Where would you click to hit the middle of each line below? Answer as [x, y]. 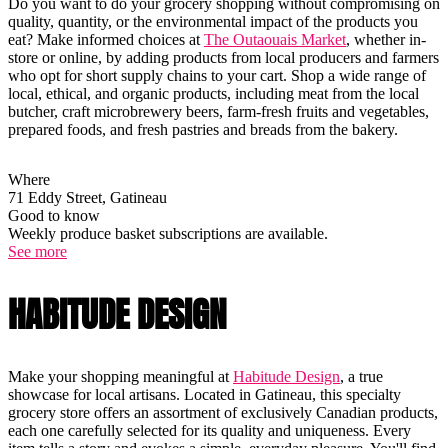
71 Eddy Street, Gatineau [87, 197]
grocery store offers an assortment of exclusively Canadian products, [223, 412]
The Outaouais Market [275, 39]
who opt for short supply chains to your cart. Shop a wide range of [217, 75]
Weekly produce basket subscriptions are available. [168, 233]
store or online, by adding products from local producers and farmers [223, 57]
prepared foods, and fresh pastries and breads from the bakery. [207, 129]
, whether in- [386, 39]
